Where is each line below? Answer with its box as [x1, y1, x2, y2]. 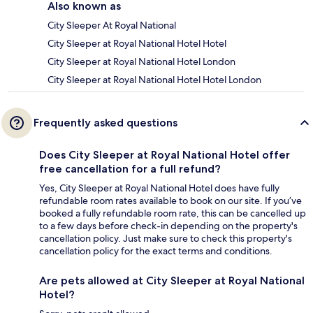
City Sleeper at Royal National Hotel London [48, 55, 235, 68]
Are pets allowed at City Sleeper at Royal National [39, 274, 305, 288]
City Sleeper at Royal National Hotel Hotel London [48, 73, 261, 87]
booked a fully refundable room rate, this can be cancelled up [39, 207, 306, 220]
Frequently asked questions [34, 116, 177, 130]
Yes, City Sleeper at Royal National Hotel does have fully [39, 182, 279, 195]
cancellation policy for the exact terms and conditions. [39, 245, 272, 258]
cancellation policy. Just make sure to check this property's [39, 232, 292, 245]
